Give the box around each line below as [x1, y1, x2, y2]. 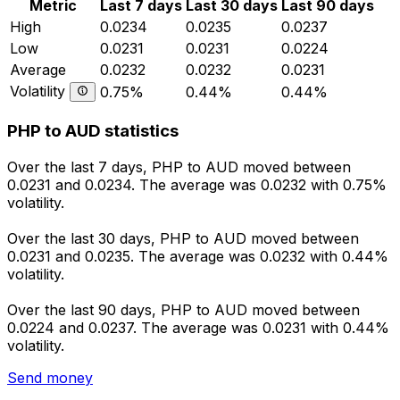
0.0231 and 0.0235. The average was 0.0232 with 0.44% [7, 247, 388, 266]
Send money [7, 369, 93, 387]
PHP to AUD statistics [7, 121, 179, 142]
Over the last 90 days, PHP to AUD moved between [7, 301, 360, 320]
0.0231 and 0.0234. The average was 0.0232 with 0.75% [7, 176, 387, 195]
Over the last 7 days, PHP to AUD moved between [7, 158, 351, 177]
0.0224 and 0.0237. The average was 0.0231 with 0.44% [7, 319, 389, 337]
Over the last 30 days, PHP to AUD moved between [7, 229, 359, 248]
